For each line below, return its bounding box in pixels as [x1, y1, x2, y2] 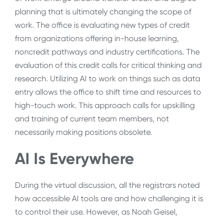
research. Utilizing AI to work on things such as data [15, 74, 200, 84]
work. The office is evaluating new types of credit [15, 20, 190, 30]
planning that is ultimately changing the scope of [15, 7, 191, 17]
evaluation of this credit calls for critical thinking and [15, 60, 202, 70]
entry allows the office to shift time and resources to [15, 87, 201, 97]
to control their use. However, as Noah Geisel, [15, 207, 177, 217]
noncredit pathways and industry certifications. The [15, 47, 200, 57]
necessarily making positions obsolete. [15, 127, 152, 137]
